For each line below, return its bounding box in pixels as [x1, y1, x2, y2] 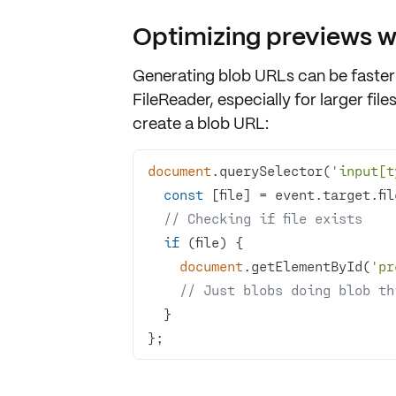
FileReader [132, 89, 209, 110]
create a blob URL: [132, 113, 269, 133]
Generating [132, 65, 218, 86]
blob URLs [217, 65, 294, 86]
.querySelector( [210, 162, 331, 179]
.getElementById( [242, 257, 370, 274]
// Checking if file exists [163, 209, 362, 226]
